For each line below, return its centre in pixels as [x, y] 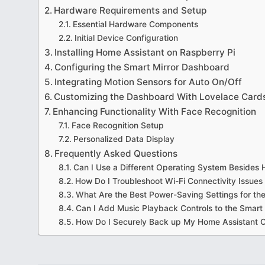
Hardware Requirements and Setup [130, 10]
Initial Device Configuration [126, 38]
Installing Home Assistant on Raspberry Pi [145, 52]
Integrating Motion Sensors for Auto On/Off [148, 82]
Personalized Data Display [124, 139]
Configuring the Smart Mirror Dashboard [142, 67]
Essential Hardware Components [135, 24]
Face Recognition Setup [117, 125]
